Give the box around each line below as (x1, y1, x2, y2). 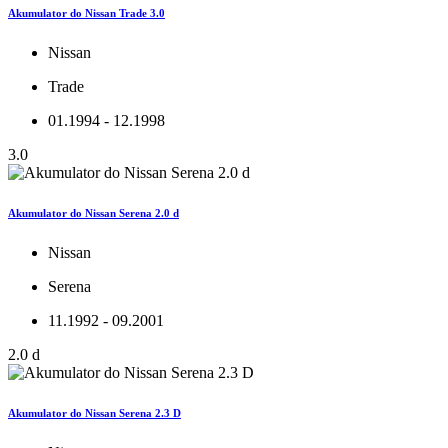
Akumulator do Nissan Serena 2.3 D (8, 407, 181, 420)
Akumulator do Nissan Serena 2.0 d (8, 207, 179, 220)
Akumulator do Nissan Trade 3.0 (8, 7, 165, 20)
